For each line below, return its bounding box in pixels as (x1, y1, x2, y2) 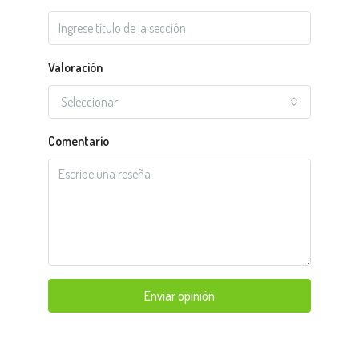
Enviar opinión (144, 288, 215, 305)
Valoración (48, 59, 103, 76)
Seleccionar (61, 94, 118, 111)
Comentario (48, 133, 109, 150)
